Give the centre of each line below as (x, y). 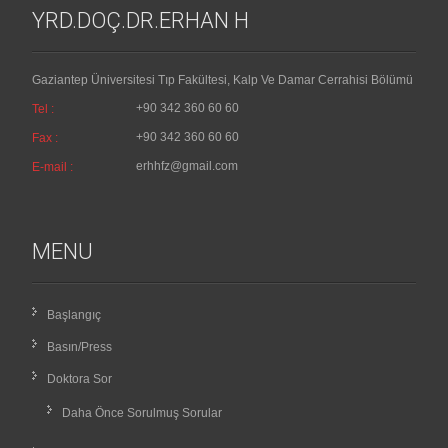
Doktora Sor (80, 379)
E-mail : (53, 167)
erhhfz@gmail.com (186, 166)
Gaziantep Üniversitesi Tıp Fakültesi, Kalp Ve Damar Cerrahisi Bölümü (223, 80)
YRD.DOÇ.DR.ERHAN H (141, 21)
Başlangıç (74, 315)
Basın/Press (80, 347)
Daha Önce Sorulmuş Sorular (142, 413)
